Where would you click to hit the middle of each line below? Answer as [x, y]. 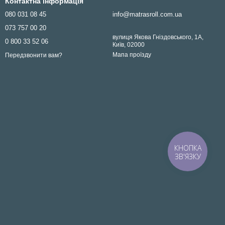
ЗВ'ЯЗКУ [188, 156]
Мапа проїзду [132, 55]
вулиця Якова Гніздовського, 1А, [158, 37]
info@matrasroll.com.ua [147, 15]
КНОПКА [188, 148]
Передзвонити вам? [34, 55]
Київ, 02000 [129, 45]
